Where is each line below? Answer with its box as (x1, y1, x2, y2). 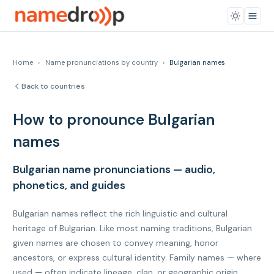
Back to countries (21, 81, 85, 91)
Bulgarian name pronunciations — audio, (13, 163, 215, 176)
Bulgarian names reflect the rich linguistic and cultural (13, 208, 228, 219)
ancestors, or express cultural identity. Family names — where (13, 252, 261, 263)
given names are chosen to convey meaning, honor (13, 237, 218, 248)
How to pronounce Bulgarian (13, 110, 215, 130)
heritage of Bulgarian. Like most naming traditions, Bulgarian (13, 223, 252, 234)
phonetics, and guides (13, 179, 125, 192)
